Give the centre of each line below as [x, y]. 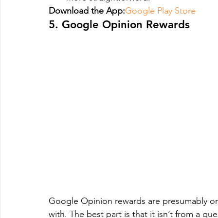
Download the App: [87, 10]
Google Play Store [160, 10]
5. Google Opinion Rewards [119, 24]
